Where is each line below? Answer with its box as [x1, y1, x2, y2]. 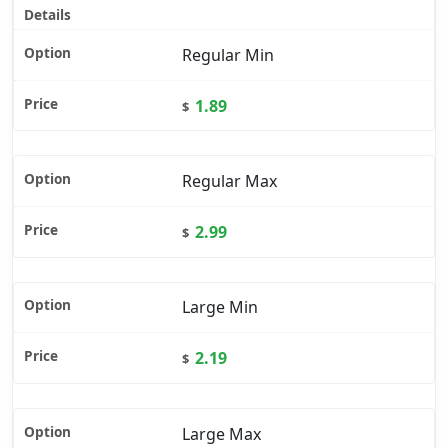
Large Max [182, 422, 261, 445]
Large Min [182, 296, 258, 319]
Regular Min [182, 44, 274, 67]
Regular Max [182, 170, 277, 193]
